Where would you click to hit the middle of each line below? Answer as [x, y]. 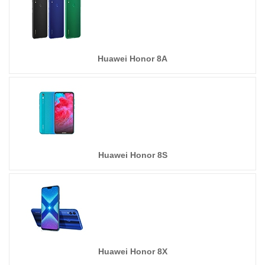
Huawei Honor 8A [132, 59]
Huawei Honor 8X [132, 251]
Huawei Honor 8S [132, 155]
